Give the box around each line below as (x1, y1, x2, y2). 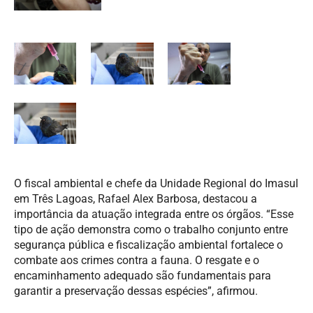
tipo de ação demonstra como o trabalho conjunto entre (14, 222, 288, 236)
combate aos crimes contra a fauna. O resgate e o (14, 253, 259, 267)
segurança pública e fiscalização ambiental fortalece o (14, 238, 283, 252)
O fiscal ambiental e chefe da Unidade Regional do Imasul (14, 176, 298, 190)
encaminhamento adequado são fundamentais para (14, 268, 271, 282)
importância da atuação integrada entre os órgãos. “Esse (14, 207, 293, 221)
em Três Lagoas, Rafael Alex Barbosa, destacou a (14, 191, 257, 205)
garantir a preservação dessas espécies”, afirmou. (14, 284, 258, 298)
